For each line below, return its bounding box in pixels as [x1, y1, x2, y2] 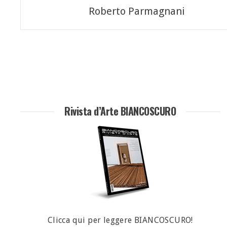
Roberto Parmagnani [88, 5, 185, 17]
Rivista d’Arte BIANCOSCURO [64, 103, 176, 119]
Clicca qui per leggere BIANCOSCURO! [47, 215, 193, 225]
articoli [20, 16, 58, 40]
